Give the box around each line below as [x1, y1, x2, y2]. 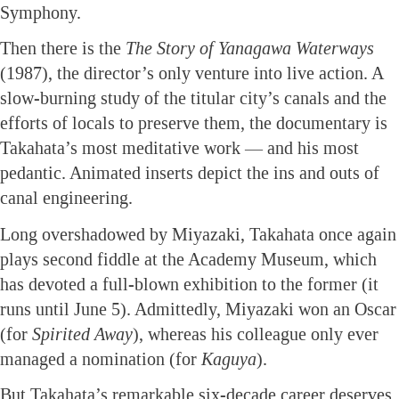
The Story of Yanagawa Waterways [126, 38, 374, 59]
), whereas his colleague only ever [133, 323, 379, 344]
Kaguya [201, 348, 256, 369]
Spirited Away [32, 323, 133, 344]
